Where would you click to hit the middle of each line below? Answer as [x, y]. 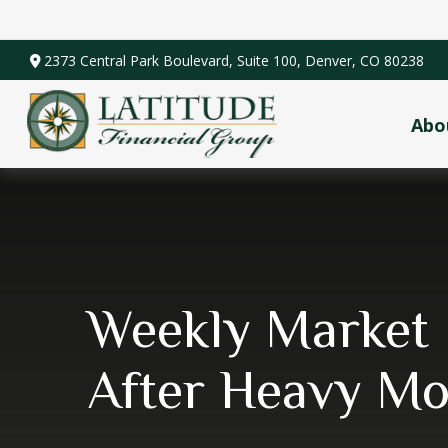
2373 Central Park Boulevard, [141, 60]
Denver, [331, 60]
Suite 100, [269, 60]
